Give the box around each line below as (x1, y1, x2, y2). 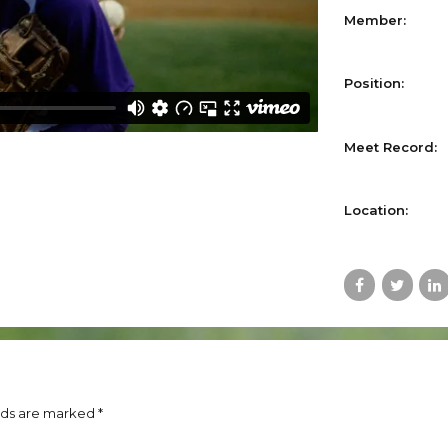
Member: (344, 11, 406, 28)
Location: (344, 202, 408, 219)
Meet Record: (344, 138, 437, 155)
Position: (344, 75, 404, 92)
